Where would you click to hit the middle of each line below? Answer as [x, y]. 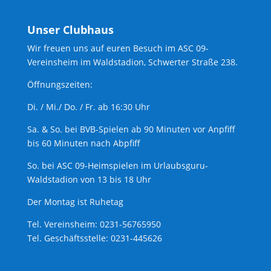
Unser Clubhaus [70, 29]
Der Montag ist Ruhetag [75, 201]
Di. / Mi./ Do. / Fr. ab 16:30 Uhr [88, 106]
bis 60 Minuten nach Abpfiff [83, 143]
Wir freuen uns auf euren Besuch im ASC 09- [118, 48]
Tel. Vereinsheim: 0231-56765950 [94, 224]
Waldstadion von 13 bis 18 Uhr [89, 179]
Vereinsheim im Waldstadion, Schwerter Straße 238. [132, 62]
